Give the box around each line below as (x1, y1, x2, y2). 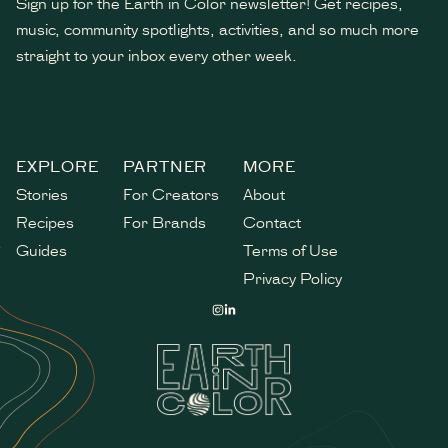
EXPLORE (16, 155, 99, 177)
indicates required (22, 122, 173, 148)
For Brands (122, 211, 206, 233)
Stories (16, 183, 68, 205)
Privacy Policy (242, 267, 342, 289)
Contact (242, 211, 301, 233)
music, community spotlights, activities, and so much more (16, 18, 419, 40)
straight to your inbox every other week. (16, 44, 297, 66)
